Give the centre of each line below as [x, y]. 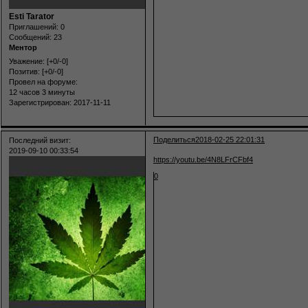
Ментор [23, 48]
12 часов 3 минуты [42, 92]
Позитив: [24, 71]
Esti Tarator [32, 17]
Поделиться [175, 139]
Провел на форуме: [43, 81]
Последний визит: [40, 140]
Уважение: [27, 61]
